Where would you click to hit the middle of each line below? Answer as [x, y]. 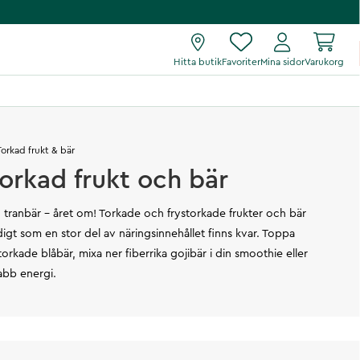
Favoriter [241, 62]
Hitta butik [198, 62]
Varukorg [324, 62]
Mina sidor [282, 62]
